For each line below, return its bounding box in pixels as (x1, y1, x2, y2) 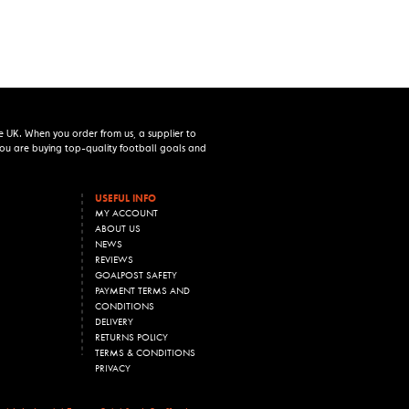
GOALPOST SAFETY (95, 267, 177, 281)
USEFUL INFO (95, 191, 156, 204)
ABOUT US (95, 221, 141, 235)
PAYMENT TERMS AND (95, 283, 190, 297)
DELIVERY (95, 314, 133, 328)
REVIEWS (95, 252, 133, 266)
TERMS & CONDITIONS (95, 345, 195, 359)
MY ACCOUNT (95, 205, 158, 219)
